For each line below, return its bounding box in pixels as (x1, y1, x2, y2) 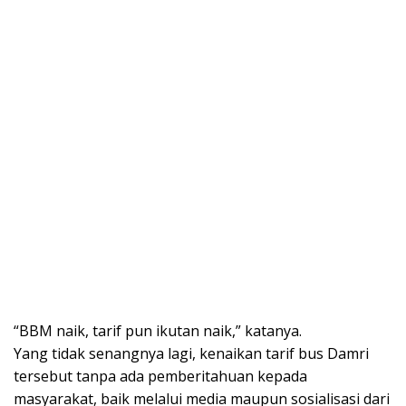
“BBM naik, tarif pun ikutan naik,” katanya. (14, 321, 302, 341)
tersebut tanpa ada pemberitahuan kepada (14, 366, 307, 386)
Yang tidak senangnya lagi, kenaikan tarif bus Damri (14, 343, 369, 363)
